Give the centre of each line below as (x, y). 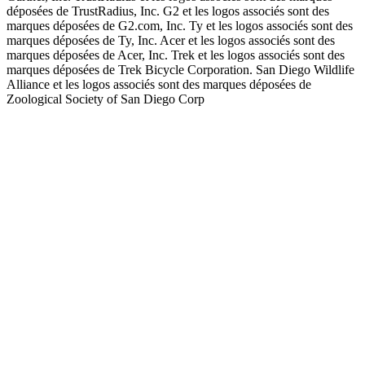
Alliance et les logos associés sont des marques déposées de (159, 84)
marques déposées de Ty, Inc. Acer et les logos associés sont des (171, 40)
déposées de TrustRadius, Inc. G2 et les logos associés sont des (168, 11)
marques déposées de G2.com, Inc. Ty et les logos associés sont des (180, 25)
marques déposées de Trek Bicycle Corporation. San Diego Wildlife (180, 69)
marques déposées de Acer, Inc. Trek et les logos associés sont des (176, 55)
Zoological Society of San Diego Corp (106, 99)
